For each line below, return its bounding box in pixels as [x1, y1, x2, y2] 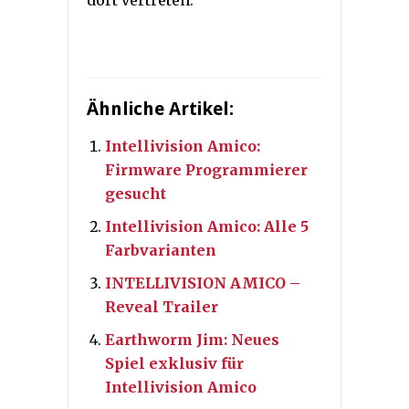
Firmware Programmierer [105, 161, 308, 180]
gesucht [105, 184, 166, 204]
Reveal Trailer [105, 298, 218, 317]
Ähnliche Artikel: [87, 98, 234, 121]
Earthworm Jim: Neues [105, 330, 279, 350]
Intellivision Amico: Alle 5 [105, 217, 309, 236]
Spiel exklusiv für [105, 354, 244, 373]
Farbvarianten [105, 241, 216, 260]
